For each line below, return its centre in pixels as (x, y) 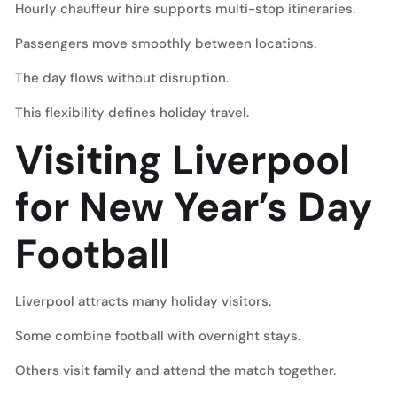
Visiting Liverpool (183, 160)
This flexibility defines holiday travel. (132, 113)
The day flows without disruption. (122, 78)
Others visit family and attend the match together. (175, 370)
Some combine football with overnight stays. (158, 336)
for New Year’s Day (194, 207)
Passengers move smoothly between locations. (166, 43)
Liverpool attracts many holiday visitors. (143, 301)
